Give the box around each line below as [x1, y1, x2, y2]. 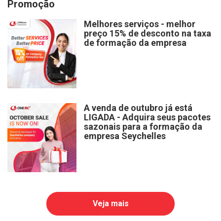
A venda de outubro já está [84, 102, 192, 113]
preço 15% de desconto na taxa [84, 28, 211, 38]
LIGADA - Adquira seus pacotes [84, 111, 211, 122]
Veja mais [92, 198, 129, 208]
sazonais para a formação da [84, 121, 202, 132]
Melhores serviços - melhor [84, 18, 195, 29]
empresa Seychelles [84, 130, 166, 141]
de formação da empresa [84, 37, 186, 48]
